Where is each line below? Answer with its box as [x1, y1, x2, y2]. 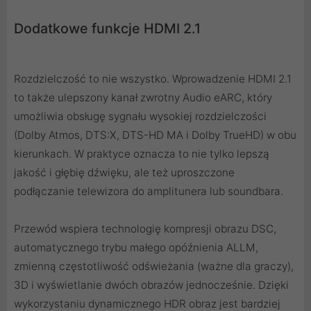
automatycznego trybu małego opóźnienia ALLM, [14, 240, 258, 254]
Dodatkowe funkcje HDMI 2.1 [14, 19, 201, 37]
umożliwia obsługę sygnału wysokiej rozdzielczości [14, 109, 267, 123]
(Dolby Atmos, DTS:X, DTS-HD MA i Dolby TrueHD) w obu [14, 128, 296, 142]
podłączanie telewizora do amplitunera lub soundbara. [14, 184, 283, 198]
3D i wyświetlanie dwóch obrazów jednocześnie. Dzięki [14, 278, 289, 292]
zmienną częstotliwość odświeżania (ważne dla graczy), [14, 259, 294, 273]
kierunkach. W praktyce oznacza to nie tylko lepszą [14, 146, 269, 160]
